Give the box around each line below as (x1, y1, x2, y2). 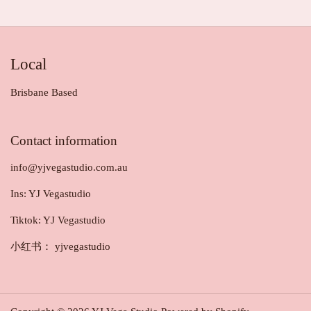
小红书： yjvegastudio (10, 241, 110, 252)
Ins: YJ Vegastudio (10, 188, 91, 199)
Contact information (10, 133, 117, 148)
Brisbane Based (10, 87, 78, 98)
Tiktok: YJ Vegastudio (10, 215, 106, 226)
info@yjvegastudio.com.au (10, 162, 128, 173)
